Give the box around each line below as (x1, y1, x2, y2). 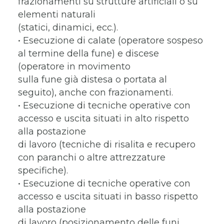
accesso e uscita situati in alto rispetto (18, 113, 189, 124)
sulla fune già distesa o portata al (18, 74, 167, 85)
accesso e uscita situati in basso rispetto (18, 191, 198, 202)
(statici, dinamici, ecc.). (18, 22, 118, 33)
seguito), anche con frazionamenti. (18, 87, 173, 98)
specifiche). (18, 165, 68, 176)
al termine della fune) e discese (18, 48, 159, 59)
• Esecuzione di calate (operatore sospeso (18, 35, 203, 46)
